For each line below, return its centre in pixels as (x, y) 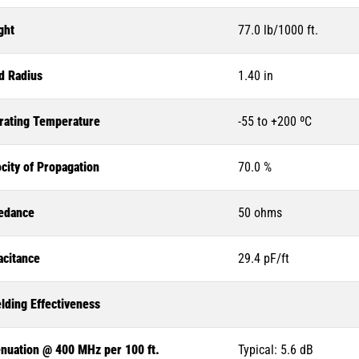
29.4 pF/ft (264, 259)
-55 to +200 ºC (275, 122)
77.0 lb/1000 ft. (278, 30)
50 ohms (260, 213)
